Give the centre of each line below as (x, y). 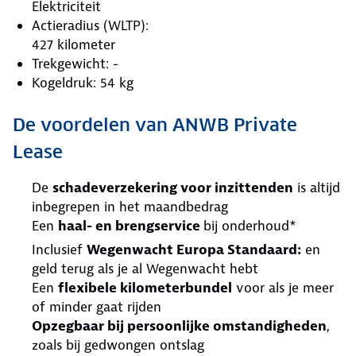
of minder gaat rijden (97, 306)
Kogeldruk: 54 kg (83, 82)
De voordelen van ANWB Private (155, 124)
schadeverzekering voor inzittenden (173, 187)
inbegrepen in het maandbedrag (130, 206)
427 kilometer (74, 44)
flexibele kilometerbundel (145, 287)
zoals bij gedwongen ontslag (118, 344)
